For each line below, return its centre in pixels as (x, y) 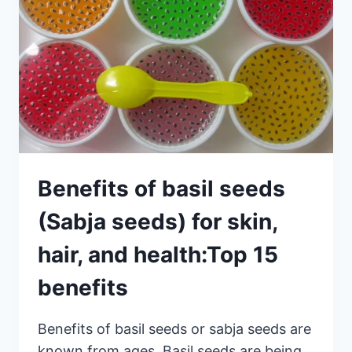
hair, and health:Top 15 (158, 254)
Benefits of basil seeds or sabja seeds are (174, 328)
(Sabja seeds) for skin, (158, 221)
